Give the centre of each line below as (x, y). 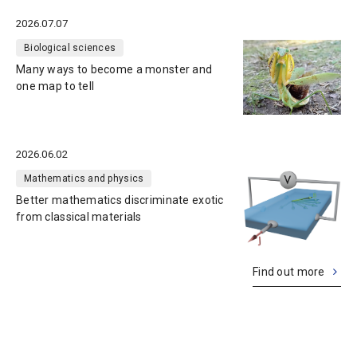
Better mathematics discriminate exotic (120, 200)
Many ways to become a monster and (114, 70)
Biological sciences (70, 48)
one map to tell (55, 86)
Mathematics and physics (84, 178)
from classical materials (79, 216)
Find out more (289, 272)
